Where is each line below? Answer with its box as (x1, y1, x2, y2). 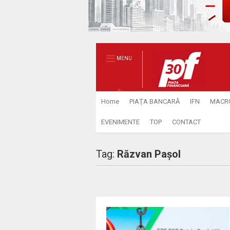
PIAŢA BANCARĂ (129, 98, 180, 105)
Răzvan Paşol (117, 148, 181, 160)
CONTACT (171, 118, 201, 126)
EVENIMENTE (101, 118, 140, 126)
